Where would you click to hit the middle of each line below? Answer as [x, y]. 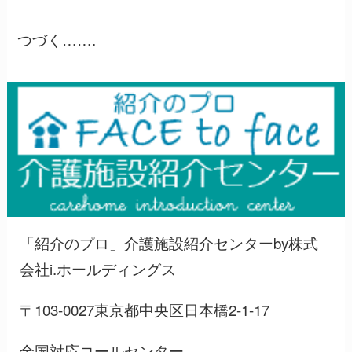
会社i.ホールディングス [98, 269]
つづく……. [57, 39]
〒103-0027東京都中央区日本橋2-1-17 [145, 309]
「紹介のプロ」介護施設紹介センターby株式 [169, 243]
